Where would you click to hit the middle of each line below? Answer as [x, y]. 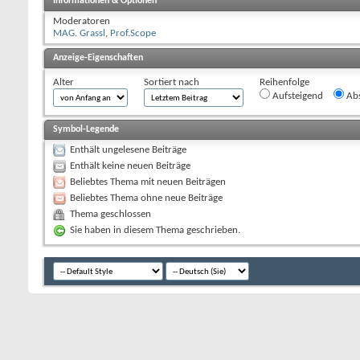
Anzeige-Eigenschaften [98, 57]
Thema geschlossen [110, 214]
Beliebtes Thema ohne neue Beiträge [146, 198]
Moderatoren [82, 21]
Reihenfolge [284, 82]
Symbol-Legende [86, 129]
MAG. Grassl [79, 33]
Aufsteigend [297, 96]
